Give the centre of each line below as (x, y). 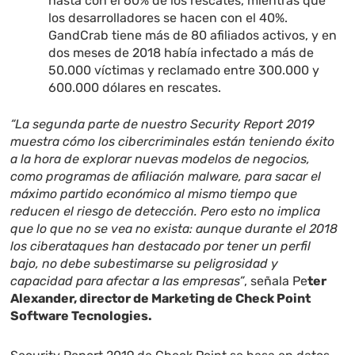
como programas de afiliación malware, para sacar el (166, 177)
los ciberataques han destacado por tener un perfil (161, 246)
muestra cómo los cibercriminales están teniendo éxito (173, 142)
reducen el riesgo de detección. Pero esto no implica (166, 212)
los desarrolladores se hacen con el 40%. (168, 18)
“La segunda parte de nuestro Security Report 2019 (162, 124)
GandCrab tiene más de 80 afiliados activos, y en (193, 36)
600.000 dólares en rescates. (138, 88)
